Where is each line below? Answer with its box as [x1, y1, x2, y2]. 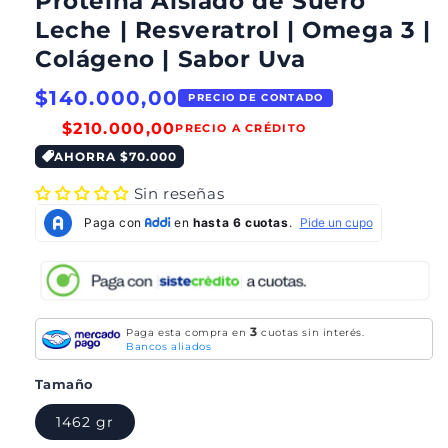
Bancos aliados [126, 340, 212, 354]
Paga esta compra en [126, 326, 250, 340]
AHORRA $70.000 [54, 148, 177, 164]
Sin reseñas [133, 183, 225, 203]
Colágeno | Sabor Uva [35, 44, 307, 73]
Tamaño [35, 376, 94, 393]
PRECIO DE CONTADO [188, 90, 324, 104]
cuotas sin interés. [257, 326, 365, 340]
